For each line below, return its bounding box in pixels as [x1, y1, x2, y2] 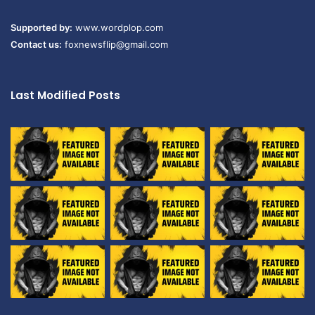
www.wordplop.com [75, 22, 163, 34]
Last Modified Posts [11, 88, 120, 103]
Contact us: [11, 39, 62, 51]
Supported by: [11, 22, 72, 34]
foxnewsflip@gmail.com [62, 39, 168, 51]
